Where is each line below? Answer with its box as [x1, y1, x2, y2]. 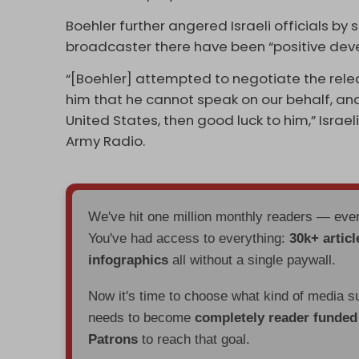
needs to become [88, 309, 196, 325]
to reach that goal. [138, 331, 251, 347]
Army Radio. [66, 131, 146, 151]
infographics [88, 252, 169, 268]
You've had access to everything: [88, 230, 290, 246]
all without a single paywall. [168, 252, 337, 268]
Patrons [88, 331, 139, 347]
